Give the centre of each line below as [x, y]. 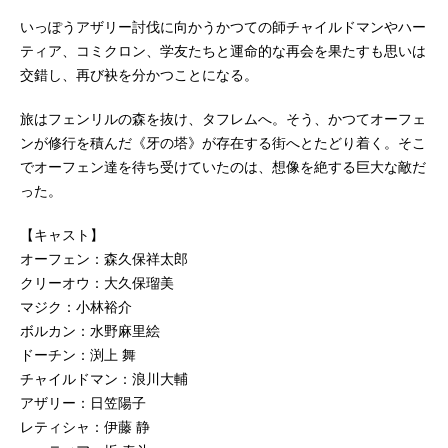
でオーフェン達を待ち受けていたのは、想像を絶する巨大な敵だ [223, 167]
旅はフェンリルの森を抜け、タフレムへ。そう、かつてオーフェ [223, 119]
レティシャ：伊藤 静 [85, 427]
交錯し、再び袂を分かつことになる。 [139, 75]
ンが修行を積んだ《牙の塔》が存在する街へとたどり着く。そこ [223, 143]
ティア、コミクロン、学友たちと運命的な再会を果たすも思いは [223, 51]
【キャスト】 [62, 235]
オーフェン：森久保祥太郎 [104, 259]
